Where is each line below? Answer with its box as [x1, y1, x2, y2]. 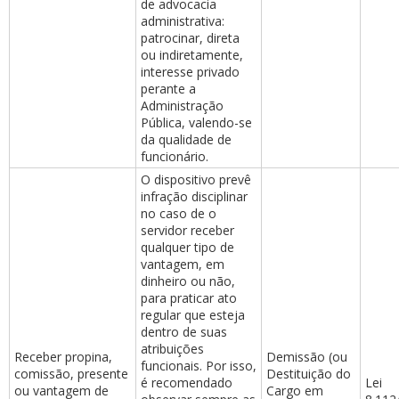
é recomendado [141, 374, 232, 391]
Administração [141, 97, 224, 114]
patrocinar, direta [141, 29, 240, 46]
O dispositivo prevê [141, 171, 251, 188]
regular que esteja [141, 306, 245, 323]
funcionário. [141, 148, 208, 165]
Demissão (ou [266, 348, 347, 365]
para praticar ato [141, 289, 237, 306]
